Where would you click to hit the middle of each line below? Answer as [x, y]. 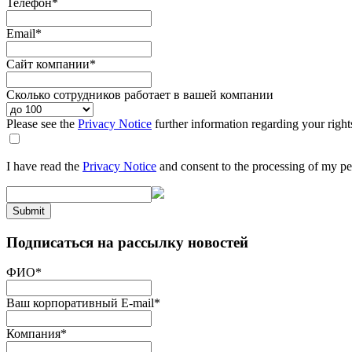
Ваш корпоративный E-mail [80, 303]
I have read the [44, 166]
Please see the [42, 123]
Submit [29, 211]
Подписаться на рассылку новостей [127, 242]
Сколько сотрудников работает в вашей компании [140, 94]
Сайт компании [48, 64]
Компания [33, 334]
